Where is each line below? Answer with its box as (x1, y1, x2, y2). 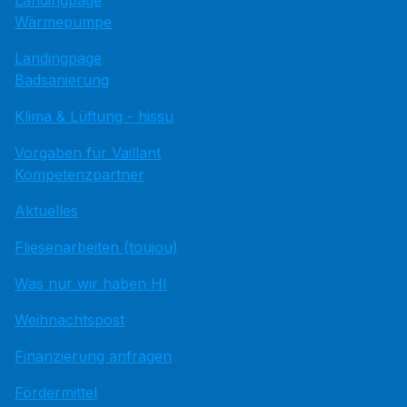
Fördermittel (15, 382, 97, 402)
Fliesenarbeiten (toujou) (15, 237, 178, 256)
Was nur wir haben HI (15, 273, 167, 293)
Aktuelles (15, 201, 78, 220)
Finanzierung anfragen (15, 346, 172, 365)
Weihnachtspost (15, 310, 124, 329)
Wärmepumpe (15, 12, 112, 31)
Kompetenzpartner (15, 164, 144, 184)
